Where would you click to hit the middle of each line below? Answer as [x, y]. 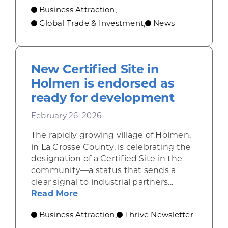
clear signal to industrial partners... [102, 182]
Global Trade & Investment [91, 23]
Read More [54, 193]
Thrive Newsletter [159, 214]
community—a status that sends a [103, 170]
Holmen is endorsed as [103, 83]
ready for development [103, 97]
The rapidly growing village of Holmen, [111, 135]
